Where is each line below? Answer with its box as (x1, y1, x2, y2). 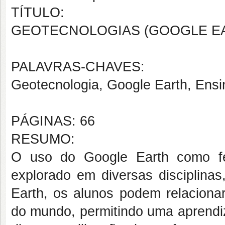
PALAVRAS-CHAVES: (11, 59, 145, 74)
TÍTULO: (11, 5, 64, 20)
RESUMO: (11, 132, 75, 147)
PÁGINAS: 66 (11, 114, 95, 129)
